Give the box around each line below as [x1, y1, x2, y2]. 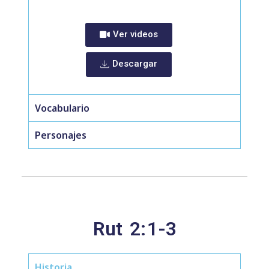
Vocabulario [35, 101, 89, 115]
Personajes [35, 128, 86, 142]
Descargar [112, 58, 157, 69]
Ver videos [112, 29, 158, 40]
